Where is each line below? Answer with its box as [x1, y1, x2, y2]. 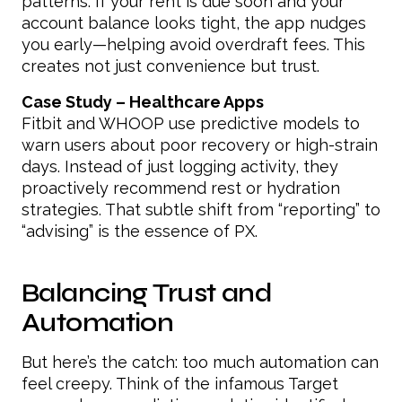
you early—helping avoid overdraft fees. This [22, 34, 365, 54]
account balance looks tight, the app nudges [22, 13, 366, 32]
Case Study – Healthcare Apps [22, 92, 264, 111]
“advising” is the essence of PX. [22, 221, 258, 240]
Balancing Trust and [22, 276, 273, 309]
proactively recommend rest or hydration [22, 178, 340, 197]
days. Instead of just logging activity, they [22, 156, 338, 176]
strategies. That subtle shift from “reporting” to [22, 199, 380, 219]
